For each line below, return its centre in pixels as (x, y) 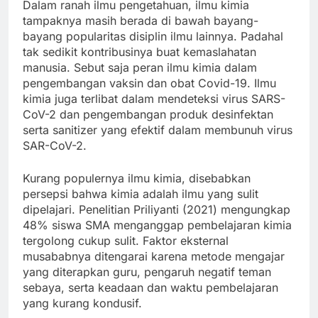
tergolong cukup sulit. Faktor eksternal (126, 241)
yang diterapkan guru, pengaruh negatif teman (147, 272)
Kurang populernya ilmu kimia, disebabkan (137, 179)
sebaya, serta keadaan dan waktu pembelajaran (150, 288)
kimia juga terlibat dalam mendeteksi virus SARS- (154, 99)
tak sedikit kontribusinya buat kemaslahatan (139, 52)
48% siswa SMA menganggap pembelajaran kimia (157, 225)
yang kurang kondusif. (82, 303)
